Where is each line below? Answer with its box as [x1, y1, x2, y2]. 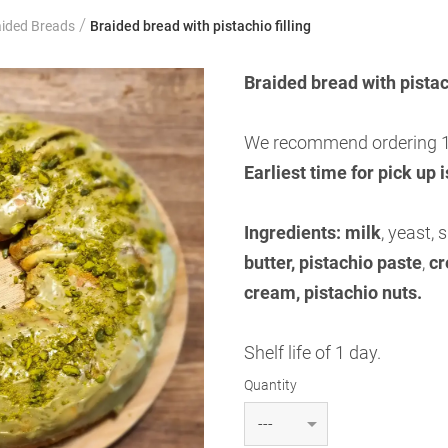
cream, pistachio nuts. [244, 282, 422, 303]
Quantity [244, 377, 297, 393]
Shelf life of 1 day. [244, 342, 381, 363]
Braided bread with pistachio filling [90, 18, 311, 34]
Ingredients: [244, 222, 341, 243]
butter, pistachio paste [244, 252, 422, 273]
